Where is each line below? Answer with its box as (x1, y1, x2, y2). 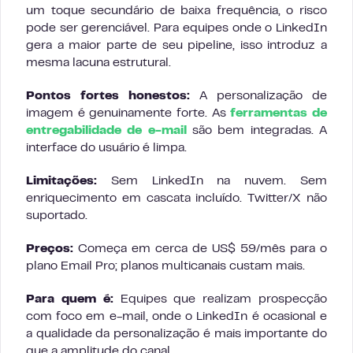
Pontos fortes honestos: (26, 91, 190, 102)
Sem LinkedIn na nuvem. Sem (97, 176, 327, 188)
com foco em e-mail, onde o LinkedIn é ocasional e (26, 311, 327, 323)
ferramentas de (230, 108, 328, 120)
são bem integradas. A (186, 125, 328, 137)
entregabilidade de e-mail (26, 125, 187, 137)
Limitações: (26, 176, 97, 188)
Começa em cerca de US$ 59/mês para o (73, 243, 327, 255)
